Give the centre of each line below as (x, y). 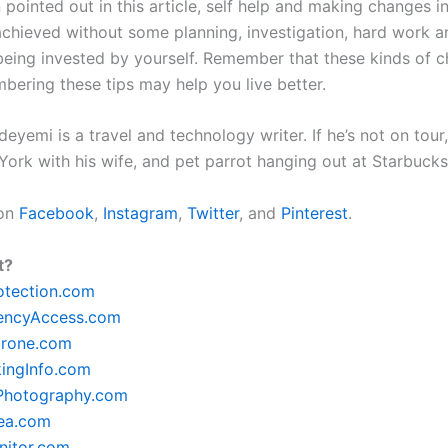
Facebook (56, 212)
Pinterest (314, 212)
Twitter (213, 212)
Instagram (140, 212)
